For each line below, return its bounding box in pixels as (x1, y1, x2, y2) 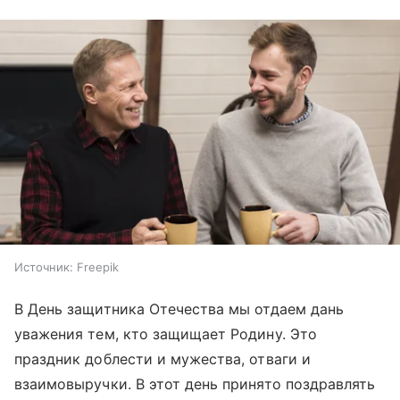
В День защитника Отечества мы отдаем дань (14, 300, 344, 319)
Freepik (77, 260, 119, 275)
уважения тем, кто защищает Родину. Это (14, 325, 317, 344)
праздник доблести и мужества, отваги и (14, 350, 311, 369)
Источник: (14, 260, 73, 275)
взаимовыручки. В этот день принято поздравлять (14, 375, 376, 394)
